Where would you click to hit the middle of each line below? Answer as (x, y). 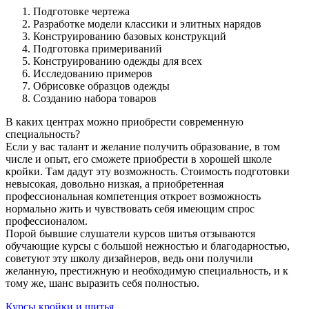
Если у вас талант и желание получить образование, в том (143, 146)
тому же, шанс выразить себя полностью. (102, 283)
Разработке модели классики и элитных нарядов (147, 23)
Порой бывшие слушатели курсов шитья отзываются (130, 233)
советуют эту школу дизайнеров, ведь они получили (129, 258)
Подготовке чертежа (81, 11)
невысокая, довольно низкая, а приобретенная (114, 183)
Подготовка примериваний (98, 48)
